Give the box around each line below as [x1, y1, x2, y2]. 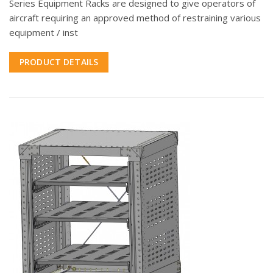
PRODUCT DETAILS [19, 56, 99, 68]
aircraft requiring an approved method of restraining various [9, 12, 261, 24]
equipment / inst [9, 26, 78, 39]
